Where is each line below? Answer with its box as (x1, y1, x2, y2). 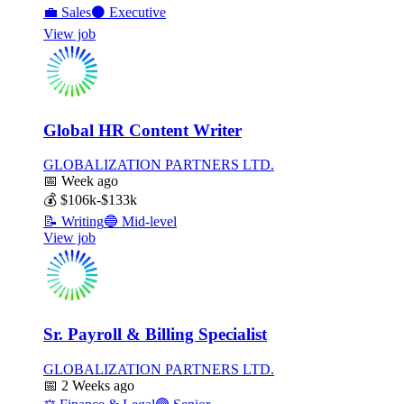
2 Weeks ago (58, 377, 134, 393)
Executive (106, 4, 166, 20)
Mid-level (118, 214, 177, 230)
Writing (58, 214, 104, 230)
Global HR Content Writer (43, 120, 242, 140)
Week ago (58, 173, 118, 189)
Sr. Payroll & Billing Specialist (43, 325, 267, 344)
